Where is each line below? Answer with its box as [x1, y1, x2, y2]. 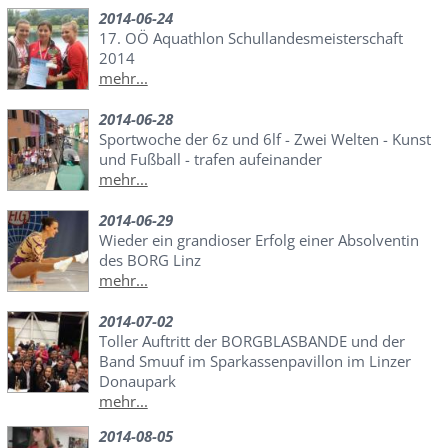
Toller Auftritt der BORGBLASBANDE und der [98, 331, 405, 352]
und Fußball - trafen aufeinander [98, 149, 322, 170]
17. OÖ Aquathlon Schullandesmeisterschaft [98, 28, 403, 49]
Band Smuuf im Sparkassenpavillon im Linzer [98, 351, 411, 372]
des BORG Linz [98, 250, 201, 271]
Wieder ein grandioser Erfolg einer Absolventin [98, 230, 419, 251]
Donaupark [98, 371, 176, 392]
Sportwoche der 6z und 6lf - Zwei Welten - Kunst [98, 129, 431, 150]
